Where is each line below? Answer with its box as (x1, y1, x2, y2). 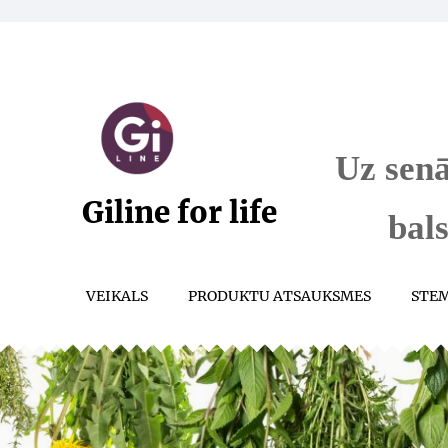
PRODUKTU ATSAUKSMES (188, 287, 371, 305)
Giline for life (82, 193, 277, 231)
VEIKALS (86, 287, 148, 305)
